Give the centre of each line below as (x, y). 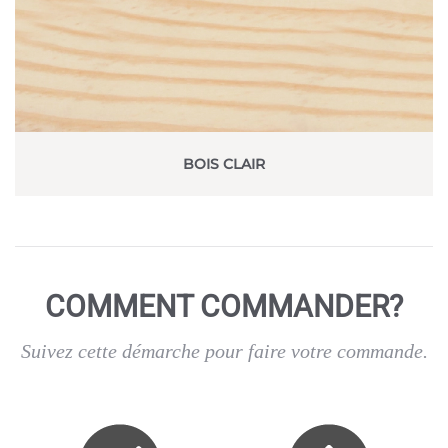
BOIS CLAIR (224, 163)
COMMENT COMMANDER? (224, 306)
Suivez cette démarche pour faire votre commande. (224, 350)
